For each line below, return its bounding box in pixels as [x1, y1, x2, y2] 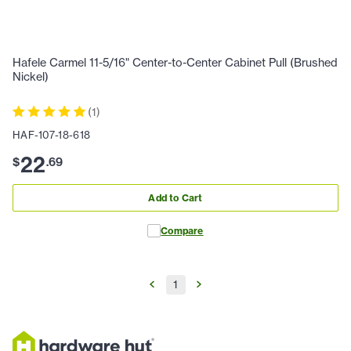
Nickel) [13, 69, 49, 84]
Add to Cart [148, 191, 203, 204]
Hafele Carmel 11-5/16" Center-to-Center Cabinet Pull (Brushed [13, 55, 338, 70]
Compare [161, 224, 204, 237]
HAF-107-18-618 [13, 128, 91, 141]
